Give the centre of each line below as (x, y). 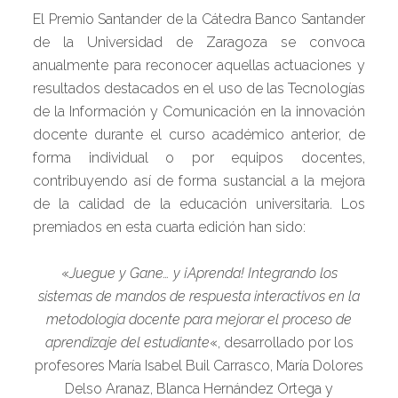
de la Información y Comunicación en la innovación (199, 111)
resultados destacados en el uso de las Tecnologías (199, 88)
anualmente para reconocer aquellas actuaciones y (199, 65)
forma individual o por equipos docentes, (199, 158)
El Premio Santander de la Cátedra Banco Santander (199, 19)
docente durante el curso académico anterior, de (199, 135)
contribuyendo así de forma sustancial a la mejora (199, 181)
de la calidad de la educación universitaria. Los (199, 204)
